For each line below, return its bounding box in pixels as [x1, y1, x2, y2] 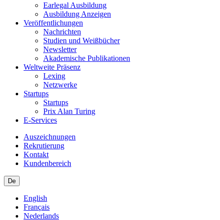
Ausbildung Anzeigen [43, 10, 111, 18]
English [24, 194, 47, 202]
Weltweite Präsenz [24, 63, 81, 71]
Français [24, 203, 50, 211]
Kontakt [24, 150, 49, 159]
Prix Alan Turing [43, 107, 95, 115]
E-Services [24, 116, 57, 124]
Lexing [43, 72, 65, 80]
